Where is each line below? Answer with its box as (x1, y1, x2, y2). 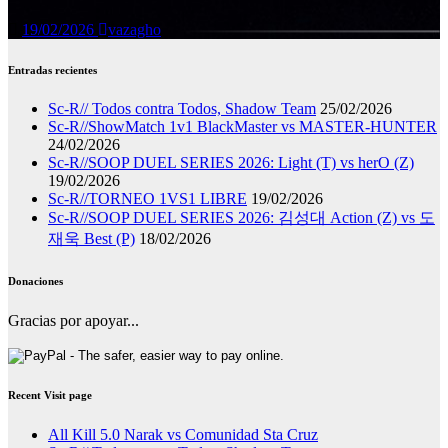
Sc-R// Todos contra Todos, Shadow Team (48, 100, 316, 118)
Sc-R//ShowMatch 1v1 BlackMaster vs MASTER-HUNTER (48, 118, 437, 136)
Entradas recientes (8, 63, 97, 76)
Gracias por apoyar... (8, 312, 139, 330)
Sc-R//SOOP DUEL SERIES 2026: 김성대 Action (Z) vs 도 (48, 209, 435, 227)
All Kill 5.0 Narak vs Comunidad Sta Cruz (48, 426, 318, 444)
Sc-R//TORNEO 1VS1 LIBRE (48, 190, 247, 208)
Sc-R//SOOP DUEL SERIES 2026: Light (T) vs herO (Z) (48, 154, 414, 172)
